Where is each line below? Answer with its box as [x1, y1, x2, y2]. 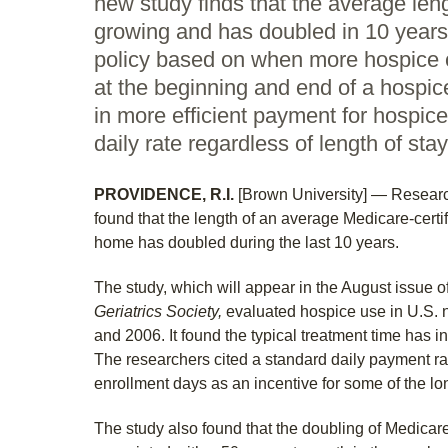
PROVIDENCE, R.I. [94, 186, 234, 203]
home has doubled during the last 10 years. [94, 234, 399, 251]
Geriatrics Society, [94, 303, 222, 320]
